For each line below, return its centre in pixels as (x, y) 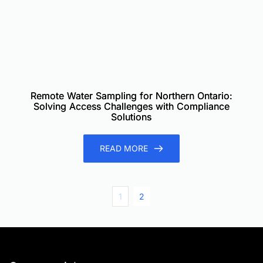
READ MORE (124, 149)
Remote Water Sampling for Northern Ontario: (131, 96)
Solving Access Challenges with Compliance (131, 107)
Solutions (131, 117)
